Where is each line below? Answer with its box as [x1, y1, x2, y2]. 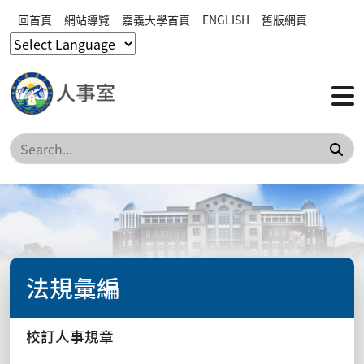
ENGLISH [202, 11, 249, 28]
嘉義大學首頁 [122, 11, 190, 28]
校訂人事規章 [26, 326, 114, 346]
